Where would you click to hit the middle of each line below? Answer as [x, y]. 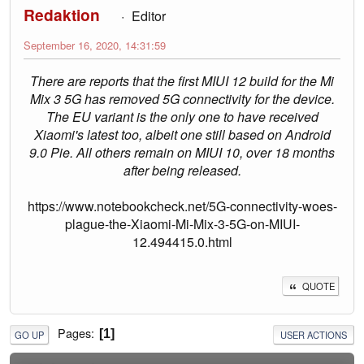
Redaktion [62, 15]
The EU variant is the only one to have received [182, 117]
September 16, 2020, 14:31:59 [95, 45]
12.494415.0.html [182, 242]
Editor [148, 16]
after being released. [182, 171]
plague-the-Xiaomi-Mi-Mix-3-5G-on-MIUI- [182, 224]
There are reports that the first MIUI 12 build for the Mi [182, 81]
